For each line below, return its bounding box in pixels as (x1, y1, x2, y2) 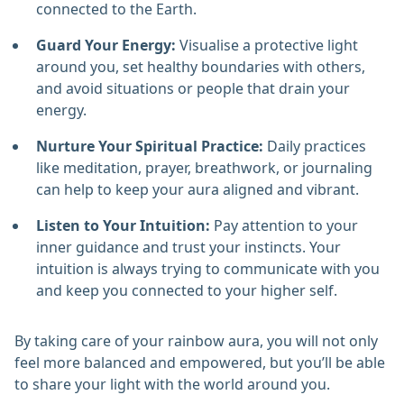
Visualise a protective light (176, 35, 358, 56)
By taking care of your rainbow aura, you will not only (14, 331, 378, 352)
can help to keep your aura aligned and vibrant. (36, 179, 359, 200)
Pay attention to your (210, 216, 358, 236)
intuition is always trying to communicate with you (36, 259, 380, 280)
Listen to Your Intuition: (36, 216, 210, 236)
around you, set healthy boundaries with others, (36, 57, 365, 78)
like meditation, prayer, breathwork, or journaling (36, 158, 372, 179)
